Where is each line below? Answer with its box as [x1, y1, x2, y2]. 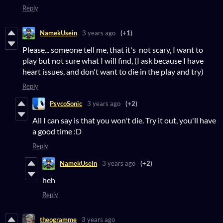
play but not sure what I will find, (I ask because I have [22, 55, 204, 65]
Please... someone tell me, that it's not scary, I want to [22, 44, 203, 54]
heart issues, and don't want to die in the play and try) [22, 66, 204, 76]
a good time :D [32, 126, 82, 136]
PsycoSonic [50, 100, 82, 108]
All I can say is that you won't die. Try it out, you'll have [32, 115, 216, 125]
